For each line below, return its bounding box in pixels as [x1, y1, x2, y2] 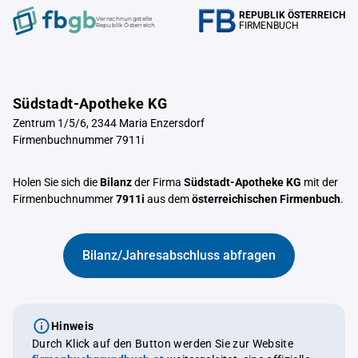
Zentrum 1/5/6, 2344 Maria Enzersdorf [13, 117, 205, 129]
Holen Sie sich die [13, 176, 100, 189]
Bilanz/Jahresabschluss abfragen [82, 248, 276, 263]
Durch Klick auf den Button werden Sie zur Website [32, 337, 294, 350]
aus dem [145, 193, 192, 205]
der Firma [132, 176, 184, 189]
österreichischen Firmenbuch [192, 193, 340, 205]
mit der [301, 176, 338, 189]
